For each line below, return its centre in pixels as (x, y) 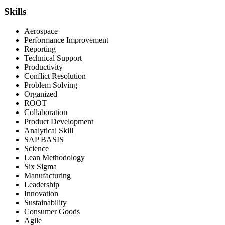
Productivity (43, 67)
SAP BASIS (44, 139)
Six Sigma (40, 166)
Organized (41, 94)
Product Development (59, 121)
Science (36, 148)
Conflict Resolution (55, 76)
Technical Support (53, 58)
